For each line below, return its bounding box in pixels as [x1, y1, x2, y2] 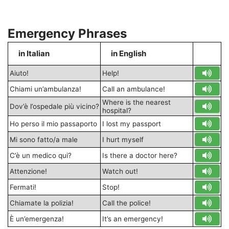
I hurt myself [102, 135, 144, 144]
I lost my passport [102, 119, 161, 128]
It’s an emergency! [102, 214, 163, 223]
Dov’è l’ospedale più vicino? [9, 102, 99, 110]
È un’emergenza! [9, 214, 64, 223]
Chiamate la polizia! [9, 198, 74, 207]
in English [111, 48, 146, 58]
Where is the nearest [102, 98, 171, 106]
